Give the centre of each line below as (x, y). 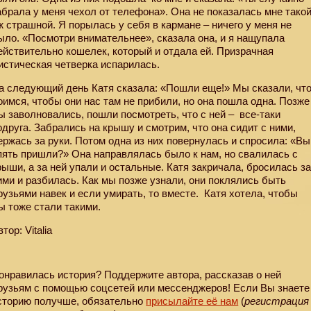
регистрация (277, 301)
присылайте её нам (192, 301)
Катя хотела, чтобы (250, 194)
